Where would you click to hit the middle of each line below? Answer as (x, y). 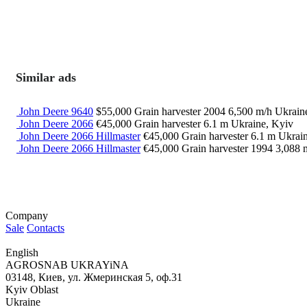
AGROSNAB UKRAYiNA (67, 265)
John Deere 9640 (56, 112)
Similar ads (46, 78)
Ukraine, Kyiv (262, 124)
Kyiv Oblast (32, 290)
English (22, 253)
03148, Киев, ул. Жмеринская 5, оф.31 (94, 278)
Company (27, 216)
